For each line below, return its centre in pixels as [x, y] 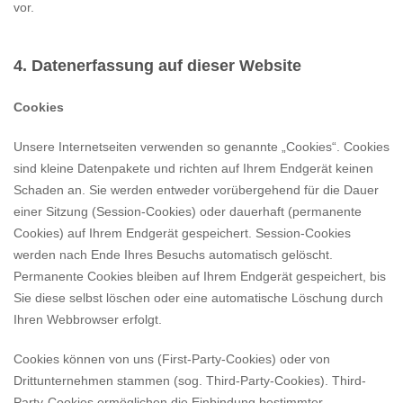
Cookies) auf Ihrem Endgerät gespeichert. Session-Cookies [182, 233]
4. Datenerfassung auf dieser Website [157, 66]
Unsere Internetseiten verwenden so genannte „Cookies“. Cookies [201, 147]
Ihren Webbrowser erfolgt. [88, 319]
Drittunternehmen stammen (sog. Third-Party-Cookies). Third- [190, 381]
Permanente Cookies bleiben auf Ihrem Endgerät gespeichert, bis [200, 276]
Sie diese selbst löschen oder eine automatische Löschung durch [198, 298]
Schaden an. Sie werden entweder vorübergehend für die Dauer [196, 190]
